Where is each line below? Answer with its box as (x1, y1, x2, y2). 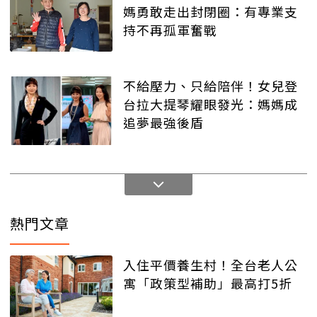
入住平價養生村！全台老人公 (123, 255, 298, 274)
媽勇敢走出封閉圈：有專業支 (123, 1, 298, 21)
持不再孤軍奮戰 (123, 20, 217, 39)
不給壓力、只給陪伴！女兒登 (123, 76, 298, 96)
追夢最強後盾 (123, 113, 204, 132)
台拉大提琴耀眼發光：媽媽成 (123, 95, 298, 114)
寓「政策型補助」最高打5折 (123, 273, 292, 292)
